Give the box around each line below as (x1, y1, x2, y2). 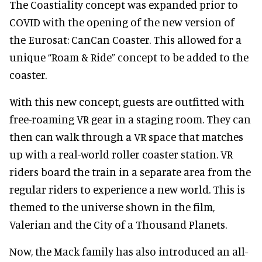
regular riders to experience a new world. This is (9, 182, 245, 196)
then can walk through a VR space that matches (9, 129, 243, 143)
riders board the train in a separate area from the (9, 164, 251, 178)
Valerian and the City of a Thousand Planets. (9, 217, 227, 231)
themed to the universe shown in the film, (9, 199, 215, 213)
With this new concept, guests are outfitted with (9, 94, 244, 108)
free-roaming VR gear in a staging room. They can (9, 112, 251, 126)
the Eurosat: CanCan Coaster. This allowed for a (9, 32, 242, 46)
